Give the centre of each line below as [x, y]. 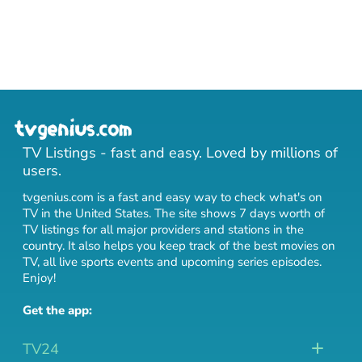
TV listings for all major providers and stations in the [163, 229]
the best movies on [284, 246]
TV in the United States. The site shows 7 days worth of [174, 213]
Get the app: [57, 310]
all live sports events [98, 262]
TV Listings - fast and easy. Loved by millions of [180, 153]
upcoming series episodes [250, 262]
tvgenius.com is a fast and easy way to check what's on [173, 197]
